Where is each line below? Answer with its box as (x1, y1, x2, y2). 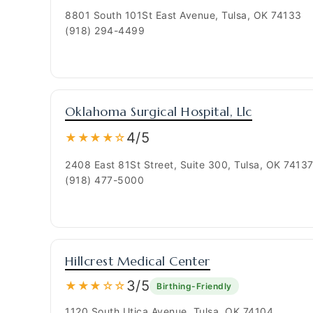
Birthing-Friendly (156, 280, 232, 291)
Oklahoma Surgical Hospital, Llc (65, 103, 252, 119)
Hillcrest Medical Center (65, 253, 210, 269)
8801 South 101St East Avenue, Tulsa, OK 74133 (65, 9, 302, 21)
